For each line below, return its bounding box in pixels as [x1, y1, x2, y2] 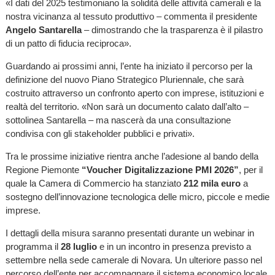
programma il [5, 241, 61, 252]
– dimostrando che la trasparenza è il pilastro [81, 24, 263, 35]
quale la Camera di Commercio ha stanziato [5, 178, 184, 189]
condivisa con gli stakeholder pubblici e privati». [5, 128, 195, 139]
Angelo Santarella [5, 24, 82, 35]
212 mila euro [183, 178, 241, 189]
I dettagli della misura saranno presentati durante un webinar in [5, 228, 254, 239]
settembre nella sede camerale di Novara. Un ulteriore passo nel [5, 255, 262, 266]
